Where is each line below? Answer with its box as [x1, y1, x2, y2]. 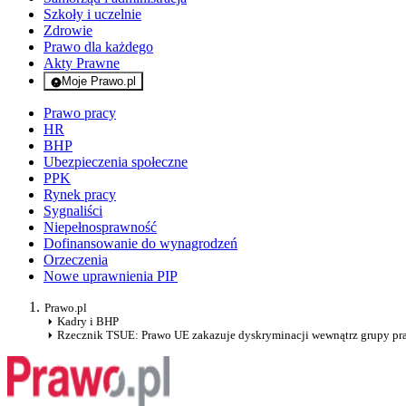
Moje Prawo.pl [62, 74, 136, 89]
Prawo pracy [43, 105, 116, 121]
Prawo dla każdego [43, 39, 153, 55]
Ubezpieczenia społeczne [43, 154, 188, 170]
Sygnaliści [43, 203, 102, 219]
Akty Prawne [43, 55, 120, 72]
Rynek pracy [43, 187, 116, 203]
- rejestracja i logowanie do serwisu [92, 87, 275, 101]
